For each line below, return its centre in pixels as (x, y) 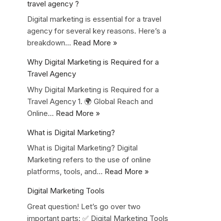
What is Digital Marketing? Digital (82, 148)
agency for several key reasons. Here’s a (97, 31)
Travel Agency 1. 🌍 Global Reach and (90, 101)
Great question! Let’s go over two (84, 206)
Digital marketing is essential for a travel (94, 19)
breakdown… (50, 43)
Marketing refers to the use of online (89, 160)
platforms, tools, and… (66, 171)
